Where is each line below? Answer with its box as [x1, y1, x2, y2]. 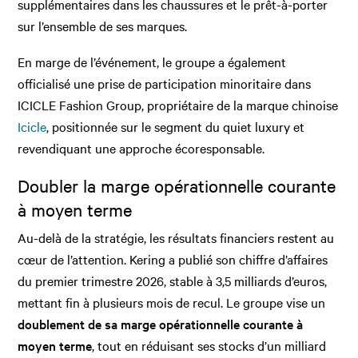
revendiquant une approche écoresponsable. [18, 138, 265, 157]
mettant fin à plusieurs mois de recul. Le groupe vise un [18, 293, 326, 312]
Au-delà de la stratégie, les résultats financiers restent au [18, 229, 335, 247]
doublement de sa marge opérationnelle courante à [18, 315, 304, 333]
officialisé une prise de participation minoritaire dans [18, 74, 312, 92]
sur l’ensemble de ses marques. [18, 16, 188, 34]
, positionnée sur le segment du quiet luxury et [46, 117, 305, 135]
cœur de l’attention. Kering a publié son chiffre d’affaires [18, 250, 328, 268]
